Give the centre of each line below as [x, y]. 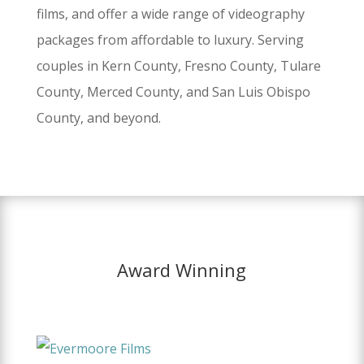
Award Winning [182, 269]
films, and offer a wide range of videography [170, 13]
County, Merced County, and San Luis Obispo [173, 91]
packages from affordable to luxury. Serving [170, 39]
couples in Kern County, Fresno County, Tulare [178, 65]
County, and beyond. [98, 117]
